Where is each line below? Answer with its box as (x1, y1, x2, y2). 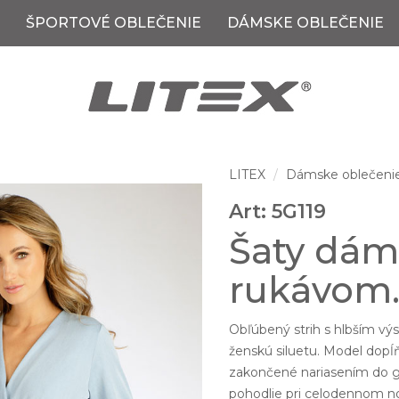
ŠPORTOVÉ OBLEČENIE (26, 14, 201, 31)
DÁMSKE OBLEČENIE (227, 14, 384, 31)
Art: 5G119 (229, 199, 327, 224)
